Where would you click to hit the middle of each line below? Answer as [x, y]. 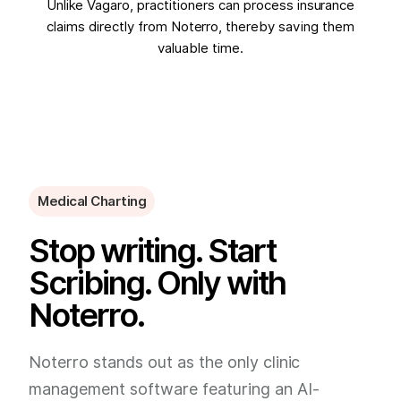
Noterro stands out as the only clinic [165, 362]
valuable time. [200, 48]
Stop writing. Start [153, 250]
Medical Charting [92, 201]
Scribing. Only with [158, 282]
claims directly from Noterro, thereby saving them [200, 26]
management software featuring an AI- [174, 388]
